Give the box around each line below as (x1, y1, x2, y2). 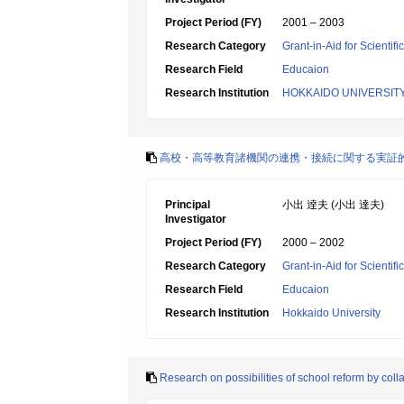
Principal (165, 198, 210, 211)
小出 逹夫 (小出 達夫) (282, 198, 384, 211)
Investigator (165, 213, 226, 225)
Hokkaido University (282, 307, 381, 319)
